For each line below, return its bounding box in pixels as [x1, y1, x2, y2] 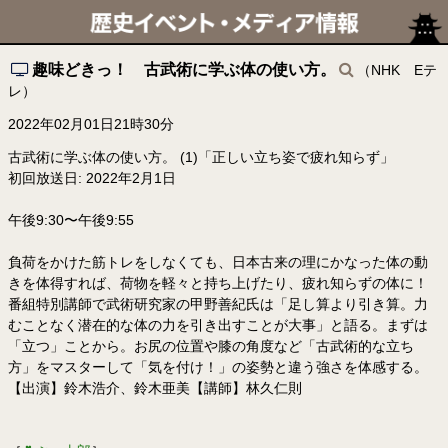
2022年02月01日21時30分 [8, 115, 174, 132]
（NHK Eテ [357, 61, 437, 78]
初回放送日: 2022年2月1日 [8, 169, 176, 186]
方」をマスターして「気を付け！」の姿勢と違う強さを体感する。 [8, 358, 428, 375]
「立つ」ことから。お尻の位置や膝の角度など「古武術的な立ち [8, 337, 414, 354]
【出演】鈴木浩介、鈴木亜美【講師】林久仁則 [8, 379, 302, 396]
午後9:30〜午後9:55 [8, 211, 134, 228]
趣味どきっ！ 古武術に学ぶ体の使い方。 [32, 60, 336, 78]
